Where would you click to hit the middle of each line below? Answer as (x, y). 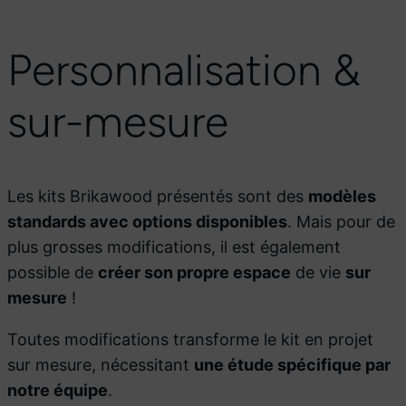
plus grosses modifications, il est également (174, 247)
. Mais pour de (341, 222)
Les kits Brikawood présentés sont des (158, 196)
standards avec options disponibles (147, 222)
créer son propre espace (194, 272)
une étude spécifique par (292, 365)
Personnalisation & (184, 70)
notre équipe (58, 390)
